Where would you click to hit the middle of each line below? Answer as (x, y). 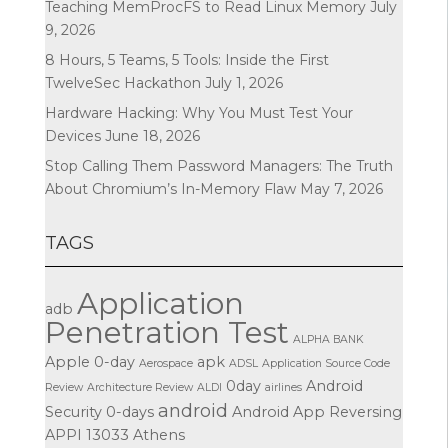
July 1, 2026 (243, 82)
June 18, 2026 (152, 135)
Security (73, 411)
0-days (129, 411)
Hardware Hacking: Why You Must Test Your (198, 112)
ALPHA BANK (327, 339)
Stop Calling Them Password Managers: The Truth (218, 165)
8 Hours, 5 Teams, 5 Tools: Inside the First (186, 59)
